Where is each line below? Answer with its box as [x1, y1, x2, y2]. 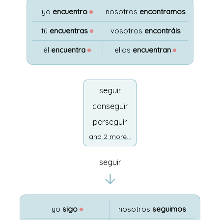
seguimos [152, 204, 187, 214]
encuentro [52, 7, 87, 16]
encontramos [139, 7, 186, 16]
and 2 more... [89, 132, 131, 141]
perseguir [93, 117, 127, 127]
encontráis [144, 26, 181, 35]
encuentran [133, 45, 171, 55]
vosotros [110, 26, 145, 35]
